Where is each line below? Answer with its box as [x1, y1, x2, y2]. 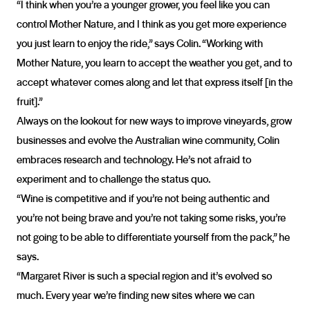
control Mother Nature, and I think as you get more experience [17, 16, 286, 31]
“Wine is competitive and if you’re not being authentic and [17, 190, 270, 206]
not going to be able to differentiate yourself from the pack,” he [17, 229, 290, 244]
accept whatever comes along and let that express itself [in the [17, 74, 293, 89]
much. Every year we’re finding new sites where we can [17, 287, 255, 302]
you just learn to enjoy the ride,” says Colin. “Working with [17, 35, 263, 51]
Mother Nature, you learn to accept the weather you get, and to [17, 55, 292, 70]
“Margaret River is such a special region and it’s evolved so [17, 268, 272, 283]
